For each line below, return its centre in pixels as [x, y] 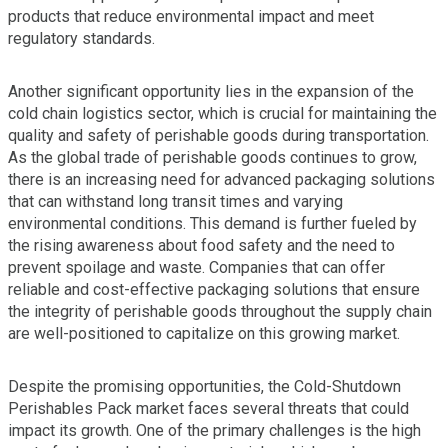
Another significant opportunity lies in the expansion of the [211, 91]
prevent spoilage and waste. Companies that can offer [196, 267]
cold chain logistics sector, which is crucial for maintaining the [222, 113]
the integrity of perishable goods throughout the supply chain [220, 311]
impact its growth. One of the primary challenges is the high [214, 430]
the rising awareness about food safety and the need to [201, 245]
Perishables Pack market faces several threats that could [208, 408]
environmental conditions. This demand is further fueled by [212, 223]
